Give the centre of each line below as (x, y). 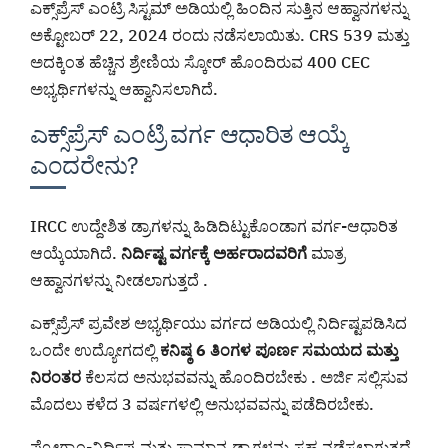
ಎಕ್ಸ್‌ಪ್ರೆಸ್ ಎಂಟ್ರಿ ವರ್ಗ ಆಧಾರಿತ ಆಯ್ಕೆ (189, 134)
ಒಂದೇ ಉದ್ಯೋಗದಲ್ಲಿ (95, 350)
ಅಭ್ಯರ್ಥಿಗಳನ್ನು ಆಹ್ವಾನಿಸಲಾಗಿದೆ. (124, 89)
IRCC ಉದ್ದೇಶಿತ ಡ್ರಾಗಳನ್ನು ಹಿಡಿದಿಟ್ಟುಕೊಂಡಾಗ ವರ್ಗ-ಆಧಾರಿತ (214, 226)
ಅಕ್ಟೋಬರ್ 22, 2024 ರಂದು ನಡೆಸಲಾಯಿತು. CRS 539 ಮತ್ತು (219, 35)
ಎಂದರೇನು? (84, 165)
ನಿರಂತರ (55, 377)
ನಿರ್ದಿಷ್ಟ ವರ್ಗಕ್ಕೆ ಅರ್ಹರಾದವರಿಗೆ (214, 253)
